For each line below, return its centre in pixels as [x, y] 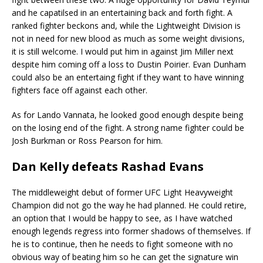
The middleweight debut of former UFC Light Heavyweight [122, 192]
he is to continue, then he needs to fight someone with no [122, 244]
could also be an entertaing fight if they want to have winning [128, 77]
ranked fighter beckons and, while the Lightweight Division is [126, 25]
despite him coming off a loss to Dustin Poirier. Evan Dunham [129, 64]
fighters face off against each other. [80, 90]
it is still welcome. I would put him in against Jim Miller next [123, 51]
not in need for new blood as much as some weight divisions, [128, 38]
